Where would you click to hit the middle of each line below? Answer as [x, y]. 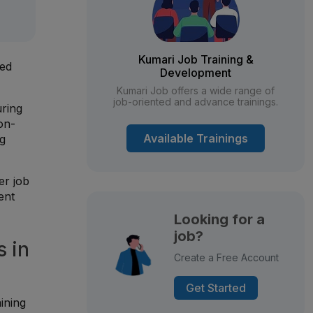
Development [196, 73]
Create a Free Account [226, 257]
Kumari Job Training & [196, 59]
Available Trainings [196, 138]
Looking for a [219, 219]
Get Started [216, 288]
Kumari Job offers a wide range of [196, 90]
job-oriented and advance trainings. [196, 102]
